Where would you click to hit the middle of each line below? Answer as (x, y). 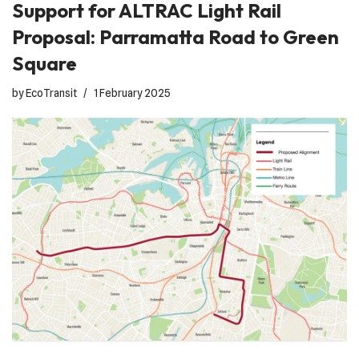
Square (44, 63)
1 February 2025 (132, 93)
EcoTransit (51, 93)
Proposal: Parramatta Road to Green (175, 36)
